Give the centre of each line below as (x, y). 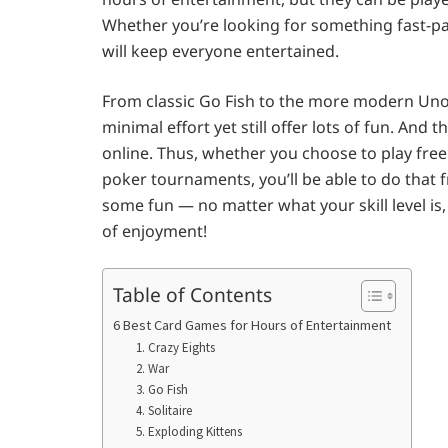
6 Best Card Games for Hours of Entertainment (252, 325)
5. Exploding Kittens (188, 431)
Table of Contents (192, 294)
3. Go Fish (161, 389)
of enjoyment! (154, 231)
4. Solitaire (163, 410)
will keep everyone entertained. (220, 51)
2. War (152, 368)
